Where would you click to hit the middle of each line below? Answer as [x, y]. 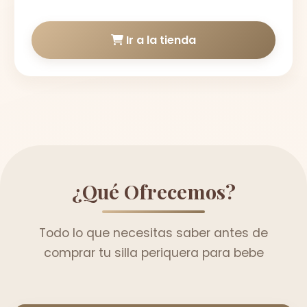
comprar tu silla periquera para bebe [153, 253]
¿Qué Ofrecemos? [153, 191]
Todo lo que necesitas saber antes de [153, 233]
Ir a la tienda [160, 40]
